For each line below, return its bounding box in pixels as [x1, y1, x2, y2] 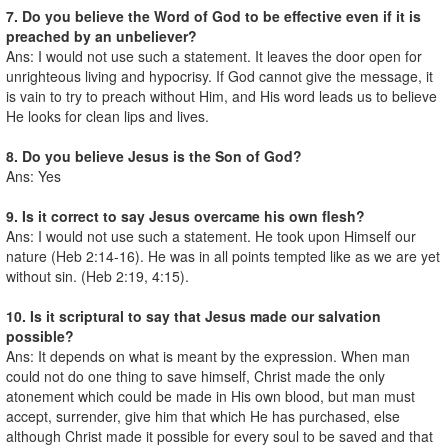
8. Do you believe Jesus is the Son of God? [6, 145, 302, 166]
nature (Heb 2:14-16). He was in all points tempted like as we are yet [6, 245, 440, 266]
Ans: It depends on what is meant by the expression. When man [6, 345, 410, 366]
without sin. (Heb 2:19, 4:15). [6, 265, 189, 286]
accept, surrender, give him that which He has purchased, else [6, 405, 400, 426]
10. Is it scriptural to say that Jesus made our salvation [6, 305, 381, 326]
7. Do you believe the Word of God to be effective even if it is [6, 5, 421, 26]
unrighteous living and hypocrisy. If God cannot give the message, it [6, 65, 433, 86]
